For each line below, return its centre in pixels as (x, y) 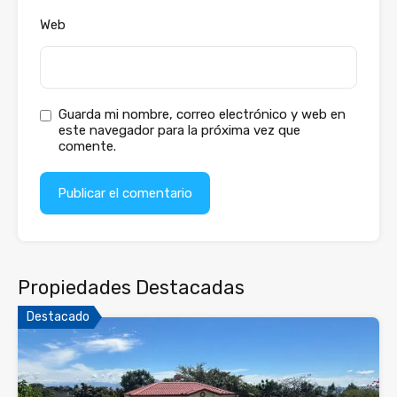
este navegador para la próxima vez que (179, 130)
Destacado (58, 316)
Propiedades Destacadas (131, 287)
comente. (87, 146)
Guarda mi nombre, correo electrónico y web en (202, 114)
